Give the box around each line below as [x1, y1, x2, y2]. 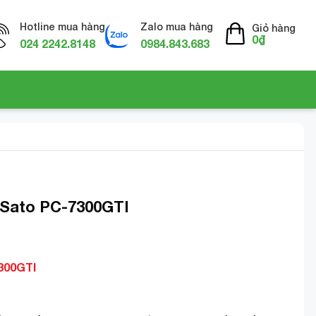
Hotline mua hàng [20, 20, 105, 32]
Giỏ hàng [251, 21, 296, 34]
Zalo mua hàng [140, 20, 213, 32]
